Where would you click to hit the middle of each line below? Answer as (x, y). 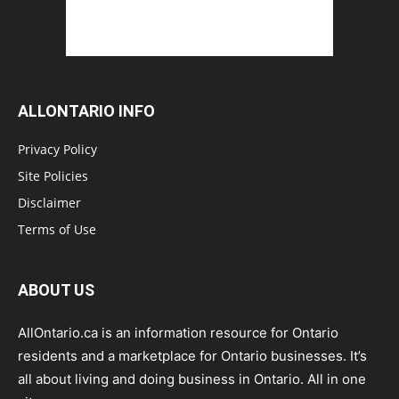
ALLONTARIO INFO (86, 111)
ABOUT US (56, 290)
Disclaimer (49, 203)
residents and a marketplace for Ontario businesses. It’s (192, 356)
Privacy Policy (57, 149)
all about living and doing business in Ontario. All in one (192, 379)
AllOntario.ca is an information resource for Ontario (178, 333)
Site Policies (53, 176)
